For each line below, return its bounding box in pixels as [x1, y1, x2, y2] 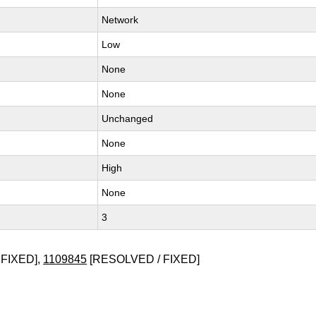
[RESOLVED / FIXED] [87, 253, 200, 265]
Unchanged [102, 113, 154, 124]
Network [102, 14, 139, 25]
